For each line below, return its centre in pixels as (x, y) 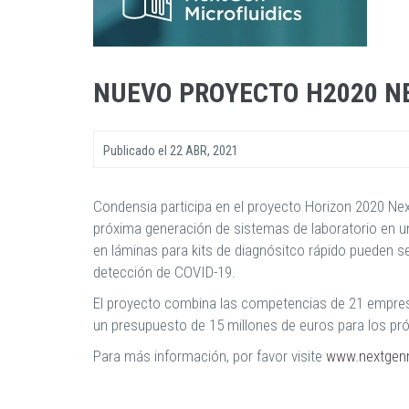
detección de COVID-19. (164, 272)
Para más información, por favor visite (208, 356)
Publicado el (136, 151)
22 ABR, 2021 (204, 151)
